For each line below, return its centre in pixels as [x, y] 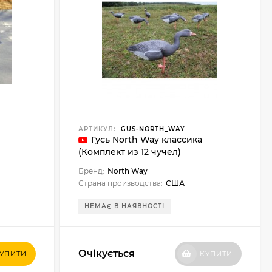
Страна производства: [120, 183]
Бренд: [91, 171]
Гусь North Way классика [146, 140]
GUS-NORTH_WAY [151, 129]
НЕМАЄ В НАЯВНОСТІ [124, 206]
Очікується [106, 253]
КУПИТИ [216, 254]
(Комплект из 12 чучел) [129, 152]
